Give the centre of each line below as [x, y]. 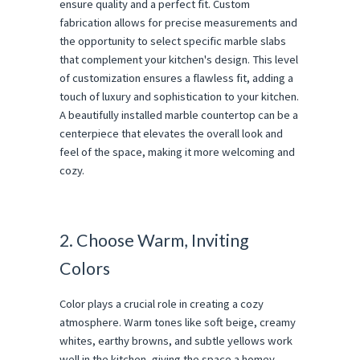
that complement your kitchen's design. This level [179, 59]
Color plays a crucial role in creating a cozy [162, 304]
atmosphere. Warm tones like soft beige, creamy [178, 323]
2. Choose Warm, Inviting [154, 241]
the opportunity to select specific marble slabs [173, 41]
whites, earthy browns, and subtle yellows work [176, 341]
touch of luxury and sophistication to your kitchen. [179, 96]
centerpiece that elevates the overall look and [171, 133]
